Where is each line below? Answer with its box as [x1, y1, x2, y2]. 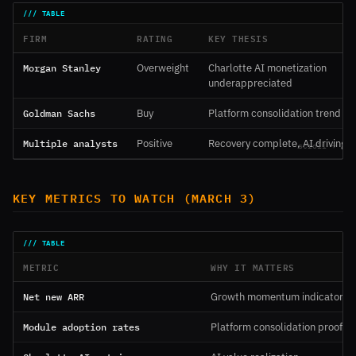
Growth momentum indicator [211, 290, 343, 304]
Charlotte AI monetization [208, 60, 327, 75]
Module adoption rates [23, 320, 140, 334]
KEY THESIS [208, 29, 269, 45]
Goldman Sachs [23, 106, 95, 119]
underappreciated [208, 75, 292, 90]
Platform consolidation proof [211, 320, 342, 335]
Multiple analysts [23, 136, 118, 149]
